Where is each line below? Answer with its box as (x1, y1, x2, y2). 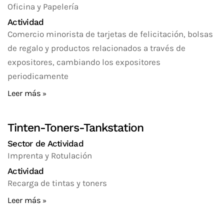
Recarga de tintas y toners (7, 178, 107, 188)
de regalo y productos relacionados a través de (7, 43, 185, 53)
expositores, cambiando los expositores (7, 57, 160, 67)
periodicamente (7, 71, 68, 81)
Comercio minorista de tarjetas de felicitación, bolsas (7, 29, 213, 39)
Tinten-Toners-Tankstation (7, 121, 143, 134)
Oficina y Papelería (7, 1, 78, 11)
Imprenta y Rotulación (7, 150, 92, 160)
